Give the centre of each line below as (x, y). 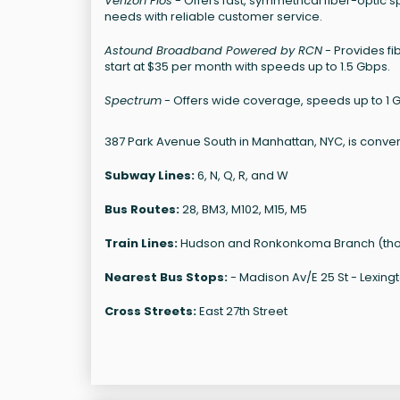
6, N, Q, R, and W (242, 175)
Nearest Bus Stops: (166, 277)
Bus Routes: (142, 209)
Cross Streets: (150, 311)
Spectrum (133, 100)
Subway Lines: (150, 175)
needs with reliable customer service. (213, 16)
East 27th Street (242, 311)
